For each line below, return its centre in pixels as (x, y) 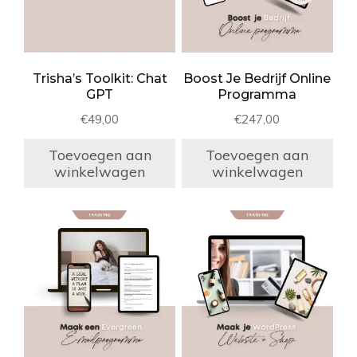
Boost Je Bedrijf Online (257, 78)
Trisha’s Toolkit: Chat (100, 78)
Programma (257, 94)
